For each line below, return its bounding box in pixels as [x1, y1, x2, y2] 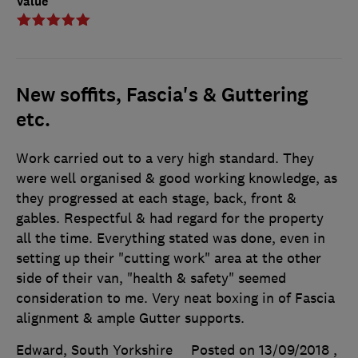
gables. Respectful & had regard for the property [16, 209, 324, 228]
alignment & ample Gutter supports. [16, 309, 245, 328]
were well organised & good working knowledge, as [16, 169, 337, 188]
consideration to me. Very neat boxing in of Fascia [16, 289, 335, 308]
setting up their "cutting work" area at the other [16, 249, 321, 268]
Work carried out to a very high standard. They [16, 149, 314, 168]
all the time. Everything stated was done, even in [16, 229, 325, 248]
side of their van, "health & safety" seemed [16, 269, 286, 288]
